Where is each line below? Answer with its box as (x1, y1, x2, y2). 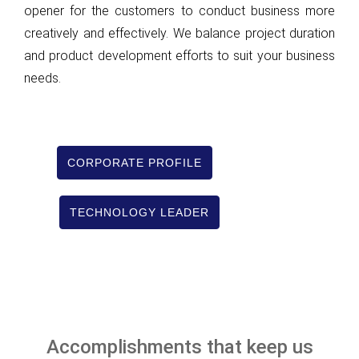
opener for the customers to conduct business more (24, 3, 335, 19)
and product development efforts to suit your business (24, 48, 335, 64)
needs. (24, 71, 61, 87)
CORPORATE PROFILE (67, 156, 203, 170)
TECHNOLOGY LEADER (69, 206, 209, 220)
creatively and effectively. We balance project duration (24, 26, 335, 42)
